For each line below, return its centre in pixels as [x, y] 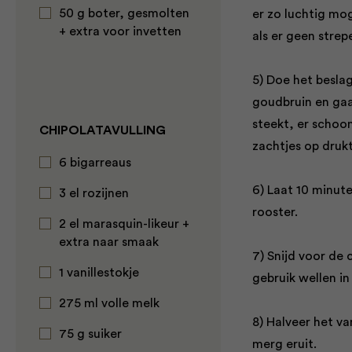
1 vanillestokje [99, 273]
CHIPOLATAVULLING [103, 130]
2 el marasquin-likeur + [124, 224]
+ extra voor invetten [120, 31]
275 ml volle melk [109, 303]
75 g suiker [90, 334]
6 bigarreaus [95, 163]
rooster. [275, 212]
